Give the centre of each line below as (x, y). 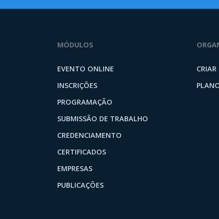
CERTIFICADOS (82, 152)
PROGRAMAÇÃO (85, 102)
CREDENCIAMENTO (89, 135)
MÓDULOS (75, 44)
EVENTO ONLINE (86, 68)
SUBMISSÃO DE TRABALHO (103, 118)
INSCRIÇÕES (77, 85)
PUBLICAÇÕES (80, 185)
